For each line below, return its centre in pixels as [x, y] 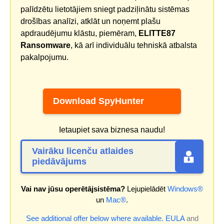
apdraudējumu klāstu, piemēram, [79, 33]
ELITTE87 [157, 33]
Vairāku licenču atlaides [83, 151]
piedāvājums [59, 162]
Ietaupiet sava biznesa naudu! [112, 130]
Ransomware [45, 45]
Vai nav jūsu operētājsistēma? [73, 189]
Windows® [185, 189]
